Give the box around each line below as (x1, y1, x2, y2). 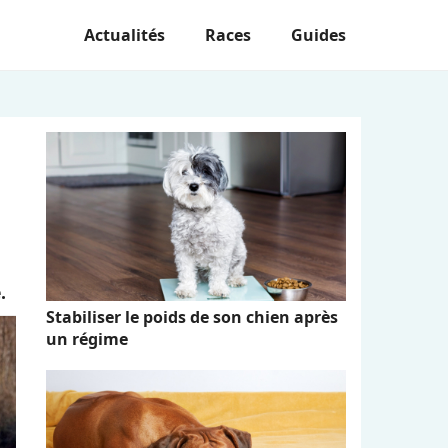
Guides (291, 24, 346, 46)
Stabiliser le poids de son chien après (46, 305, 338, 328)
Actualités (84, 24, 165, 46)
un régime (46, 327, 128, 350)
